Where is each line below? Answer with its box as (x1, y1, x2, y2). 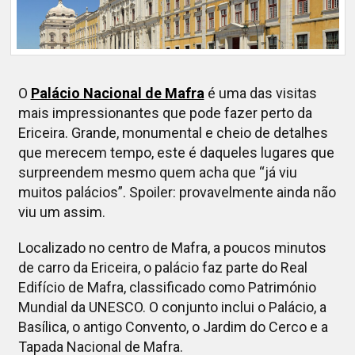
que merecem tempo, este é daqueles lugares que (17, 144, 334, 162)
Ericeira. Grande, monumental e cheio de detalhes (17, 124, 328, 142)
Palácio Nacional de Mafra (30, 85, 204, 102)
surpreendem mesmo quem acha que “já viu (17, 164, 297, 181)
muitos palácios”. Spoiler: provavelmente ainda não (17, 184, 336, 201)
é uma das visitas (204, 85, 317, 102)
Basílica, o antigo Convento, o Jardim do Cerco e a (17, 319, 328, 336)
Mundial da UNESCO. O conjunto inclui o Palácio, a (17, 299, 326, 316)
